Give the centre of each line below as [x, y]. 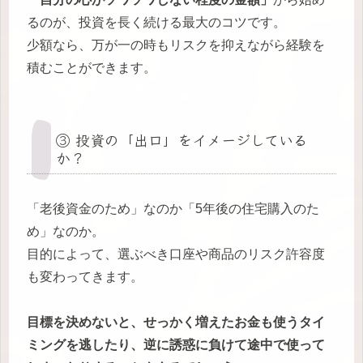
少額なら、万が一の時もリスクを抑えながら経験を [176, 45]
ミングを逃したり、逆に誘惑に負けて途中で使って [176, 344]
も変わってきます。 [85, 276]
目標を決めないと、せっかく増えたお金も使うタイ [176, 322]
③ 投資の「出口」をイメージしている [182, 139]
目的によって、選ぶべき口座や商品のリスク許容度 [176, 254]
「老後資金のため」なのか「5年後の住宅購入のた [173, 208]
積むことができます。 [92, 67]
